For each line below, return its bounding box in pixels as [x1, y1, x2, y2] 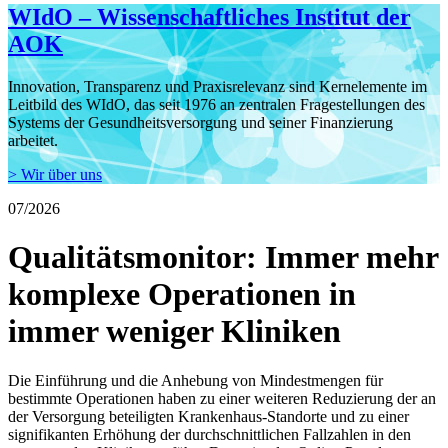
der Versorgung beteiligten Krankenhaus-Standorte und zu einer [8, 407, 409, 425]
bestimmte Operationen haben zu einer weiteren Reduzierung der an [8, 389, 436, 407]
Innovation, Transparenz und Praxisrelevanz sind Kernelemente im [8, 77, 427, 95]
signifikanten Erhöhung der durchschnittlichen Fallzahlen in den [8, 425, 411, 443]
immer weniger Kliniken [8, 313, 341, 350]
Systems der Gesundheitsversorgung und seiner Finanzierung [8, 113, 393, 131]
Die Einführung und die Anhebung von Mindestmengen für [8, 371, 383, 389]
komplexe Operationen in [8, 276, 356, 313]
